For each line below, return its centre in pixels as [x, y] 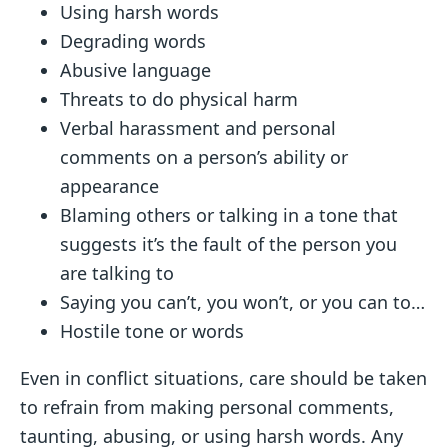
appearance [109, 186]
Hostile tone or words [152, 331]
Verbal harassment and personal [198, 128]
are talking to [117, 273]
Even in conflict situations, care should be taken [223, 378]
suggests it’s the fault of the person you [228, 244]
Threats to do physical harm [179, 99]
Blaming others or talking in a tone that [229, 215]
